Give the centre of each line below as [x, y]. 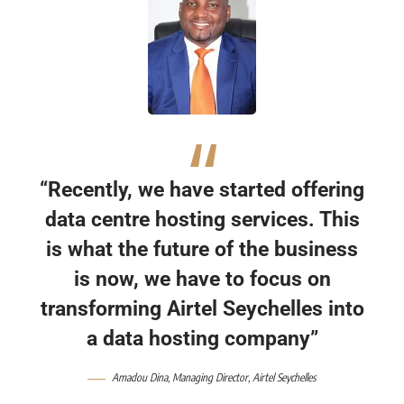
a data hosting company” [202, 339]
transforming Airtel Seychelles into [202, 309]
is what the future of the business [202, 249]
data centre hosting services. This [202, 220]
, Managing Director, [210, 378]
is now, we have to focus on [202, 279]
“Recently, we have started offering [202, 190]
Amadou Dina [140, 378]
